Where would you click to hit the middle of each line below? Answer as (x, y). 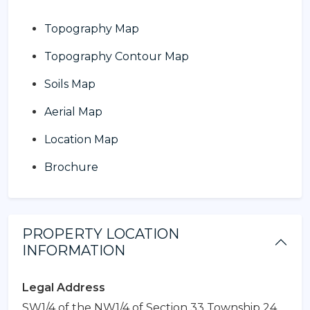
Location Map (81, 139)
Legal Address (64, 287)
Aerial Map (73, 111)
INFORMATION (74, 250)
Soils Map (70, 84)
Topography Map (92, 28)
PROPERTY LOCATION (101, 234)
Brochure (71, 167)
